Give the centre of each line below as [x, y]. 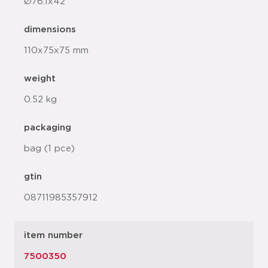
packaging [48, 128]
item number [53, 235]
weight [40, 79]
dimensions [50, 30]
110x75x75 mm [56, 51]
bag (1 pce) [49, 149]
